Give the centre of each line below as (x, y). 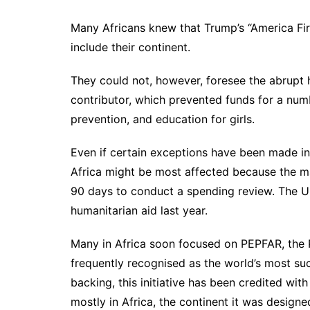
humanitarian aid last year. (139, 210)
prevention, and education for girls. (163, 119)
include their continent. (130, 47)
